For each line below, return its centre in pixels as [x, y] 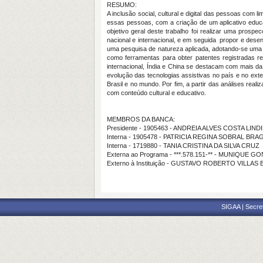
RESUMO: [122, 5]
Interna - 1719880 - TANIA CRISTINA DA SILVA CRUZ [183, 146]
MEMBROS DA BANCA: [141, 119]
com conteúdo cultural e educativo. [156, 93]
